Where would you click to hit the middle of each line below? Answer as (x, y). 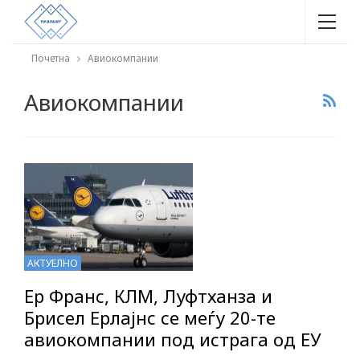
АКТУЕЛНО (53, 264)
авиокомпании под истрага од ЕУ (173, 340)
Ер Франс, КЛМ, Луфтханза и (148, 296)
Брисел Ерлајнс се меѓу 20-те (150, 318)
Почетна (51, 58)
